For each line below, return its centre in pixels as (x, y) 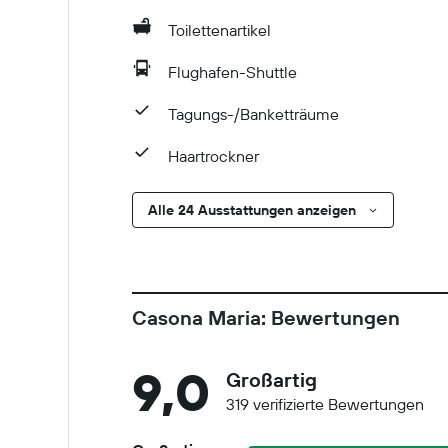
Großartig (271, 379)
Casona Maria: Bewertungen (266, 317)
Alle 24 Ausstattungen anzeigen (252, 210)
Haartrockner (213, 156)
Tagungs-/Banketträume (253, 114)
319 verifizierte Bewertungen (325, 404)
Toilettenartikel (219, 30)
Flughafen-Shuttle (232, 72)
